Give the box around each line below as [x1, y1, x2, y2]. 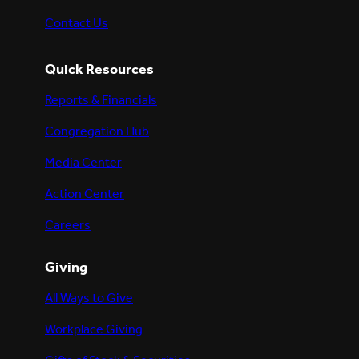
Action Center [45, 182, 124, 208]
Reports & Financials [45, 87, 157, 113]
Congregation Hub [45, 119, 149, 144]
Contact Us [45, 10, 108, 36]
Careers [45, 213, 91, 239]
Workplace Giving [45, 317, 143, 343]
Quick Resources [45, 56, 154, 84]
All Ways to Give [45, 285, 133, 311]
